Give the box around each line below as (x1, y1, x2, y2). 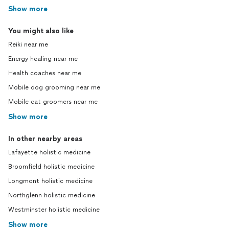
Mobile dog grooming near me (8, 84, 100, 91)
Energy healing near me (8, 55, 78, 62)
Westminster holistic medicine (8, 206, 100, 213)
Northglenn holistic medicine (8, 192, 95, 199)
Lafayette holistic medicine (8, 149, 90, 156)
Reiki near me (8, 41, 48, 48)
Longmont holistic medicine (8, 177, 93, 185)
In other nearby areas (8, 134, 82, 143)
